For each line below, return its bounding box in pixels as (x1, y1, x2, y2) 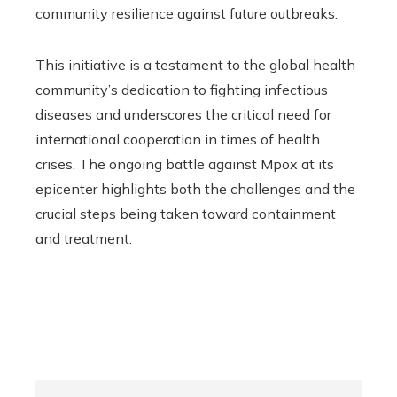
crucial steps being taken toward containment (35, 205, 336, 223)
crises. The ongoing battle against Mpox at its (35, 155, 334, 174)
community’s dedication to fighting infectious (35, 81, 328, 99)
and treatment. (35, 230, 132, 248)
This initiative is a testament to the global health (35, 56, 355, 74)
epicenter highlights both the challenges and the (35, 180, 355, 198)
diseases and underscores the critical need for (35, 105, 331, 124)
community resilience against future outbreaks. (35, 4, 338, 23)
